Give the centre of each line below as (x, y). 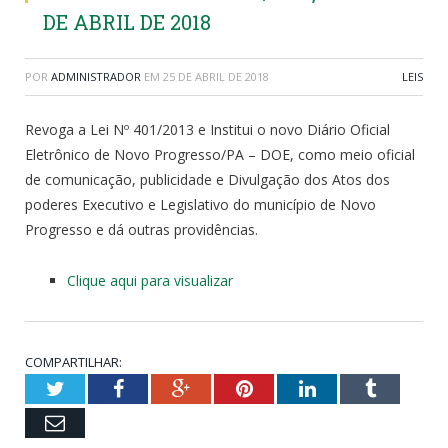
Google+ (224, 387)
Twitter (93, 387)
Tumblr (404, 387)
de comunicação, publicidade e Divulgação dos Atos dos (207, 179)
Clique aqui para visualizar (150, 280)
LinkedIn (351, 387)
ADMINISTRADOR (96, 76)
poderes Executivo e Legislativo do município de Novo (200, 204)
